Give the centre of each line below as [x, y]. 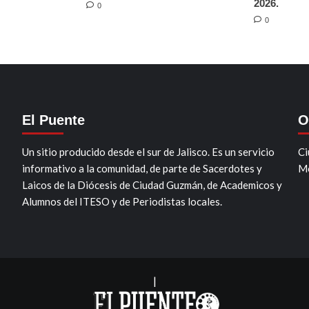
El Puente [53, 120]
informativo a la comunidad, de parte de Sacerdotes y [142, 168]
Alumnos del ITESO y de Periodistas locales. [122, 201]
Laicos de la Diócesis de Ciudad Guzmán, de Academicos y [152, 185]
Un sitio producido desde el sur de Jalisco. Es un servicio [148, 151]
